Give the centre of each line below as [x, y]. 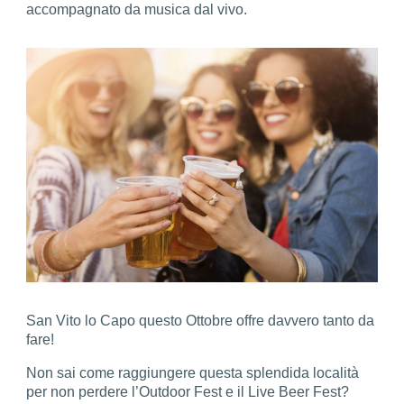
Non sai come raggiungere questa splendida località [193, 372]
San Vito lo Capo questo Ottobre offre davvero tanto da [201, 320]
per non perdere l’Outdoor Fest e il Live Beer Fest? [188, 391]
